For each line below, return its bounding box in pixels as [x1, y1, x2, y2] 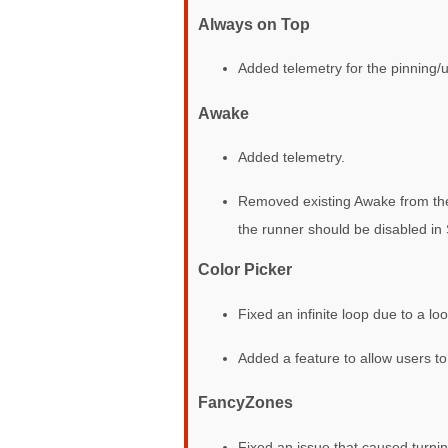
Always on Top [198, 14, 310, 33]
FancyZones [198, 393, 293, 412]
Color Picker [198, 260, 292, 279]
